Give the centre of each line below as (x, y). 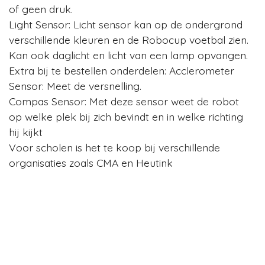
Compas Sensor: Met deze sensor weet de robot (124, 101)
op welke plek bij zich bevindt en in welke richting (126, 116)
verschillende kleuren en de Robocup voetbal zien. (129, 39)
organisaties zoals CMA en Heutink (91, 162)
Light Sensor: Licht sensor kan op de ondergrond (126, 24)
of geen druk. (41, 9)
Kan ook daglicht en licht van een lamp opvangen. (128, 55)
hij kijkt (26, 132)
